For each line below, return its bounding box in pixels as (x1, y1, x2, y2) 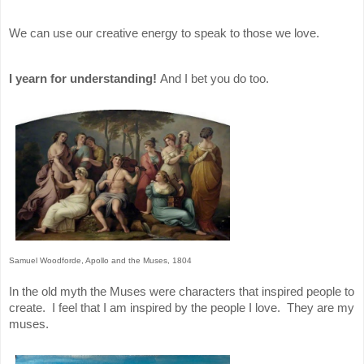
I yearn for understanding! (9, 71, 157, 86)
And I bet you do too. (157, 71, 269, 86)
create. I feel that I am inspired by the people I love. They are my (9, 301, 354, 315)
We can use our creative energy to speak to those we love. (9, 26, 319, 41)
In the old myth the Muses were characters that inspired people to (9, 284, 354, 299)
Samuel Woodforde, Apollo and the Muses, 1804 (9, 256, 192, 266)
